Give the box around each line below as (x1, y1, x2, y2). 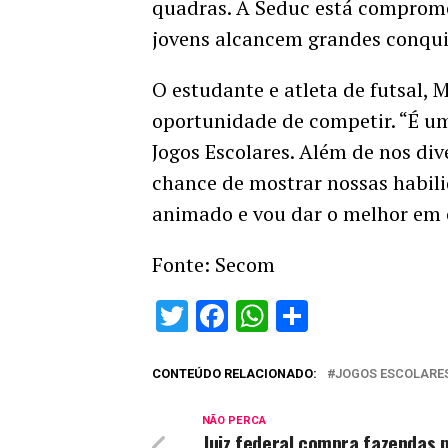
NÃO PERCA (202, 414, 266, 428)
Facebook (228, 297, 361, 336)
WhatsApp (268, 297, 412, 336)
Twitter (188, 297, 286, 336)
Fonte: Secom (152, 251, 275, 279)
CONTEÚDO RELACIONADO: (152, 366, 317, 382)
